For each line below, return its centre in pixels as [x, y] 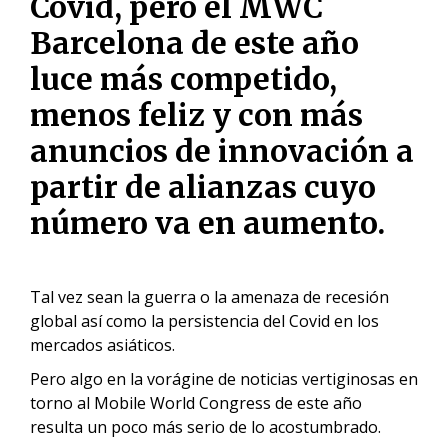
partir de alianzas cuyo [203, 187]
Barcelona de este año [194, 43]
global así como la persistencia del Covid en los [204, 321]
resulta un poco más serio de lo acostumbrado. [207, 427]
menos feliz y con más [196, 115]
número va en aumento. [207, 223]
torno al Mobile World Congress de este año [196, 403]
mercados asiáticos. [104, 345]
